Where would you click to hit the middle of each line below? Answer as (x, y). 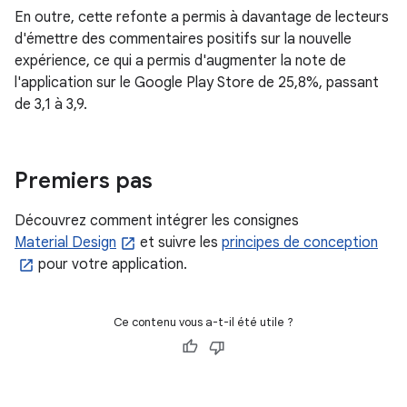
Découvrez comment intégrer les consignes (157, 221)
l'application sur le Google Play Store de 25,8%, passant (197, 83)
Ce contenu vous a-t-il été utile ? (203, 322)
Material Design (65, 243)
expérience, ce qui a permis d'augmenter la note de (180, 61)
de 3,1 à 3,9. (51, 104)
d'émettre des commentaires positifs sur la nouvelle (183, 39)
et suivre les (179, 243)
